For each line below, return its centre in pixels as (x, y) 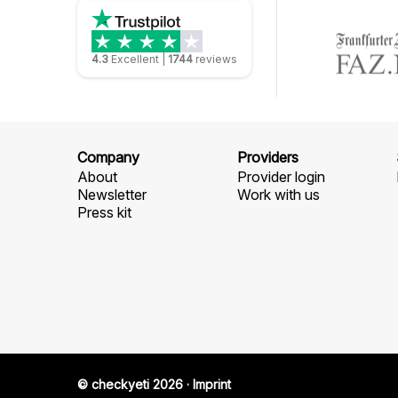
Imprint (212, 384)
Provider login (281, 177)
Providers (267, 157)
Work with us (278, 195)
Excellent (135, 59)
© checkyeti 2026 (130, 384)
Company (108, 157)
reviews (216, 59)
